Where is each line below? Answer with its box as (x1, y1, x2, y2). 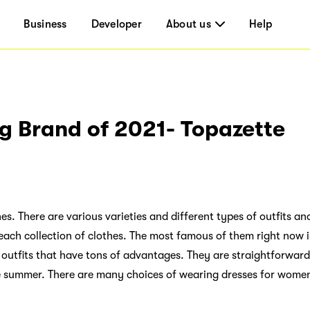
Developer (91, 18, 142, 30)
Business (24, 18, 67, 30)
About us (165, 18, 211, 30)
